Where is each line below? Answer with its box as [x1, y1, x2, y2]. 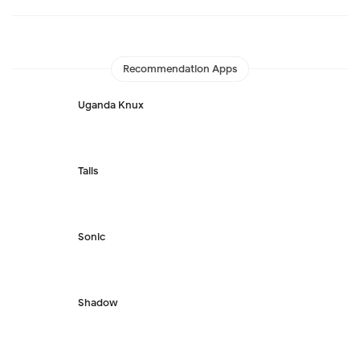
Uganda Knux [78, 98, 144, 112]
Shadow [78, 296, 117, 309]
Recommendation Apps [123, 62, 237, 76]
